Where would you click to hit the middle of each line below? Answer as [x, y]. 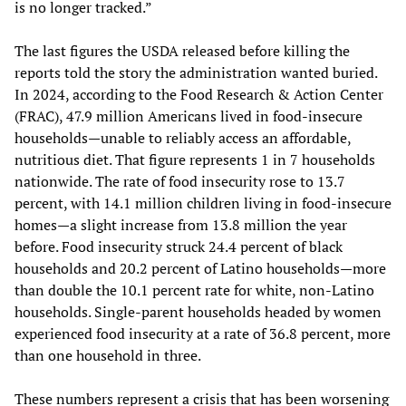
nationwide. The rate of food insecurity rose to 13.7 [180, 181]
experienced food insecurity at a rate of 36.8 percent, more [203, 333]
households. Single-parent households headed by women [198, 311]
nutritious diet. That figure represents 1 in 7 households [195, 159]
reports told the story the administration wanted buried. [196, 72]
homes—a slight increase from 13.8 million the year [181, 224]
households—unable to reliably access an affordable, [183, 137]
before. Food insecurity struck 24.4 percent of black [179, 246]
